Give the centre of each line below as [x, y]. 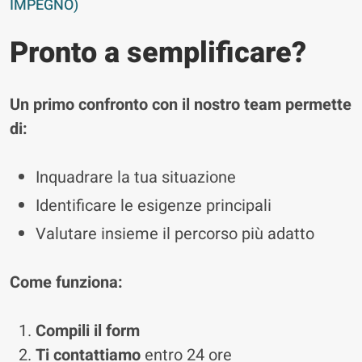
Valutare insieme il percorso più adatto [175, 234]
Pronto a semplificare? [158, 53]
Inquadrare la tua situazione [136, 177]
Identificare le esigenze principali [154, 206]
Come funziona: [66, 282]
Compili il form [88, 331]
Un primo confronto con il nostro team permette [181, 105]
